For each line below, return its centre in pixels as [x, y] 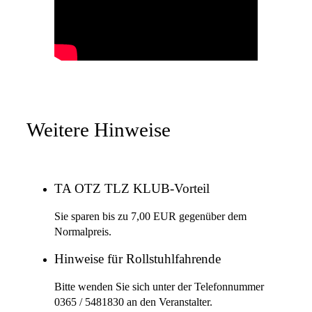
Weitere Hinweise [99, 130]
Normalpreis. [83, 232]
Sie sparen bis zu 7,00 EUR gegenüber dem [150, 216]
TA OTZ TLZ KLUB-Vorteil [132, 189]
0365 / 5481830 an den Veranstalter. [133, 302]
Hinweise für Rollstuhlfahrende [138, 259]
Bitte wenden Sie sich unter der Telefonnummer [159, 287]
